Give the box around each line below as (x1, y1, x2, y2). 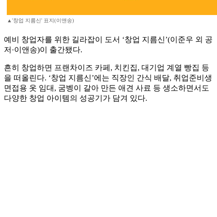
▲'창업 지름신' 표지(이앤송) (7, 17, 74, 24)
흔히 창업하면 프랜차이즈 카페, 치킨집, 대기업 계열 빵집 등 (4, 63, 209, 72)
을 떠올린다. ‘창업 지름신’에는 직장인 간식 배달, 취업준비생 (4, 74, 212, 82)
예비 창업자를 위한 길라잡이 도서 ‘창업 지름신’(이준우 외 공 (4, 35, 213, 44)
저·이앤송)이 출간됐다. (4, 46, 82, 54)
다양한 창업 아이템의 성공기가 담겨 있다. (4, 94, 147, 103)
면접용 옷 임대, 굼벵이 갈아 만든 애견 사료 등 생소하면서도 (4, 84, 209, 93)
